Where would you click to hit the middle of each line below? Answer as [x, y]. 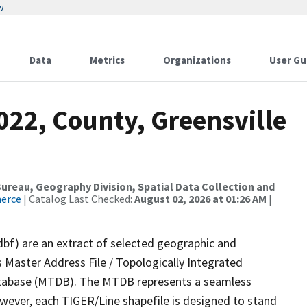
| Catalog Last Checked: [78, 199]
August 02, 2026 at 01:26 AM [200, 199]
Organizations [197, 60]
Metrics [107, 60]
